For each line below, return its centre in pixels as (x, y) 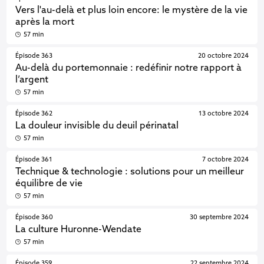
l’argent (32, 80)
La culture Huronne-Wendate (79, 230)
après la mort (45, 22)
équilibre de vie (49, 184)
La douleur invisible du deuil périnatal (97, 126)
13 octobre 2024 (223, 114)
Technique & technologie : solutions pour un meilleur (130, 172)
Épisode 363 (34, 56)
